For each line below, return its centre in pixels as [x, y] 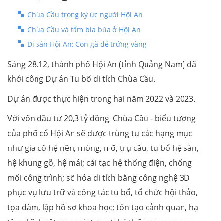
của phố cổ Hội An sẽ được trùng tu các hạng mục [100, 133]
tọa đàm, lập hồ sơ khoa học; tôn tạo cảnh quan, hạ [103, 207]
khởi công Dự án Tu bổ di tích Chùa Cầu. [81, 79]
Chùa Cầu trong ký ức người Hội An [85, 14]
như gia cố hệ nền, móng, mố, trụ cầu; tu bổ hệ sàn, [103, 148]
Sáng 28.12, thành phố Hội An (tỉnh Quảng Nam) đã [102, 64]
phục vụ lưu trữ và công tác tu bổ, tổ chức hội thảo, [103, 192]
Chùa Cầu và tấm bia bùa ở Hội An [84, 29]
